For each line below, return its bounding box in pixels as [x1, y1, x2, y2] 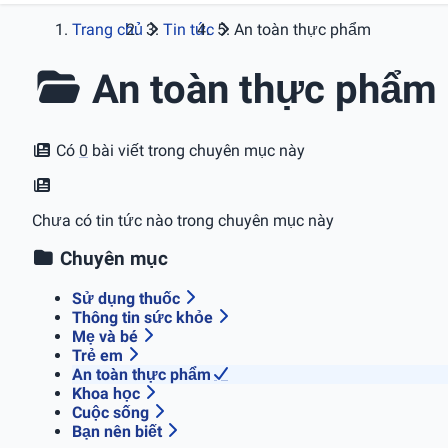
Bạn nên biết [72, 422, 162, 442]
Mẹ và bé [72, 327, 138, 347]
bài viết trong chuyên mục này [88, 140, 305, 160]
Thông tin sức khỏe [72, 308, 213, 328]
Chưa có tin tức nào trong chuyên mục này [32, 210, 334, 230]
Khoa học [72, 384, 140, 404]
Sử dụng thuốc [72, 289, 180, 309]
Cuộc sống [72, 403, 149, 423]
